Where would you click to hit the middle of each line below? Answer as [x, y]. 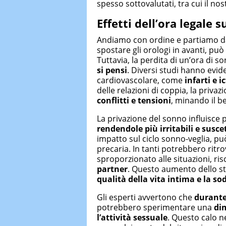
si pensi [112, 70]
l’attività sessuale [132, 217]
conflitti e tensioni [134, 100]
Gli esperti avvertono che [146, 197]
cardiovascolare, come [141, 80]
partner [112, 169]
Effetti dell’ [127, 23]
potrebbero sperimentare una [155, 207]
